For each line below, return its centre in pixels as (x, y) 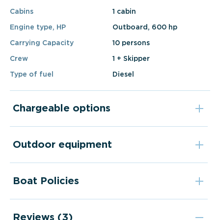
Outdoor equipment (62, 145)
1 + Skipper (131, 59)
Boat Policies (46, 181)
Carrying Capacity (42, 43)
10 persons (131, 43)
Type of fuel (32, 74)
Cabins (22, 12)
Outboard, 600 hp (145, 27)
